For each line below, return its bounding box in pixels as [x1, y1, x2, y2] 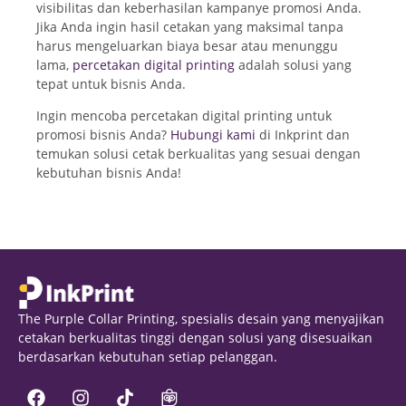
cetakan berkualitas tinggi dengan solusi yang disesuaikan [18, 329, 372, 347]
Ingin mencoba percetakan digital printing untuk [36, 107, 332, 125]
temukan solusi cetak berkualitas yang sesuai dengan [36, 145, 361, 163]
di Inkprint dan [256, 126, 350, 144]
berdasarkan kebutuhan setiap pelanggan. [18, 348, 277, 366]
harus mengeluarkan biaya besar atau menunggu [36, 36, 338, 54]
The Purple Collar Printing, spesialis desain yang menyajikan [18, 310, 384, 328]
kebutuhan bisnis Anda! [36, 164, 181, 182]
